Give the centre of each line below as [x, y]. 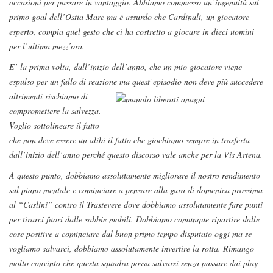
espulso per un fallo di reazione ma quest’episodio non [103, 82]
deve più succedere [230, 82]
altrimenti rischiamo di [48, 96]
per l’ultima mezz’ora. [47, 46]
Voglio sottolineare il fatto [54, 126]
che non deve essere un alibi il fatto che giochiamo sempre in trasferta [129, 140]
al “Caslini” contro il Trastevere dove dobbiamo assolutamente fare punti [136, 205]
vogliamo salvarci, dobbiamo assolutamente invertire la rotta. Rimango [132, 249]
